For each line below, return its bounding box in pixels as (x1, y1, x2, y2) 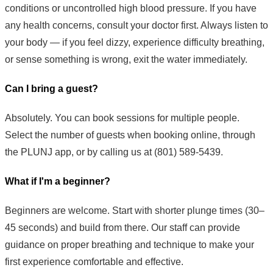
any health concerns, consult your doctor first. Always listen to (5, 20, 268, 31)
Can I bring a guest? (5, 83, 98, 94)
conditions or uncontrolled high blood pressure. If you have (5, 3, 257, 14)
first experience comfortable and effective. (5, 257, 183, 268)
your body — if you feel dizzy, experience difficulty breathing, (5, 37, 264, 48)
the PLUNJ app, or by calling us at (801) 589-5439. (5, 147, 223, 158)
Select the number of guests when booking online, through (5, 130, 255, 141)
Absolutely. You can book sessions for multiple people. (5, 113, 239, 124)
